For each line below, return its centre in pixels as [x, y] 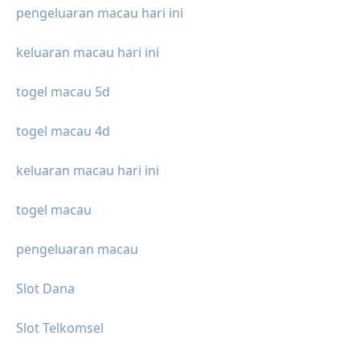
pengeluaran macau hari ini [100, 12]
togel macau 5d [63, 91]
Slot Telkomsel [60, 327]
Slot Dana [45, 288]
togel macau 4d [63, 131]
